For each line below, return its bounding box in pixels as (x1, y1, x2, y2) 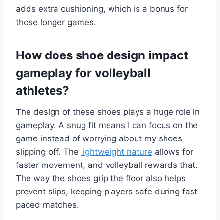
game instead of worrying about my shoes (16, 133, 182, 143)
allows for (152, 146, 193, 157)
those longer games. (16, 17, 96, 27)
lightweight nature (81, 146, 152, 157)
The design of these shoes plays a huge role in (16, 107, 200, 117)
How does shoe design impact (16, 48, 188, 62)
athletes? (16, 83, 69, 98)
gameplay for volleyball (16, 65, 151, 80)
